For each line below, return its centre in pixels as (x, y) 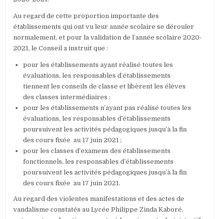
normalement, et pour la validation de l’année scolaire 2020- (108, 38)
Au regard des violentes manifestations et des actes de (99, 199)
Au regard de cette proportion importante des (86, 16)
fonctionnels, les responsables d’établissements (99, 162)
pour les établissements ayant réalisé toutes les (98, 65)
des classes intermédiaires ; (67, 97)
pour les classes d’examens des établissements (97, 151)
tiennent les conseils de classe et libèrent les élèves (105, 87)
